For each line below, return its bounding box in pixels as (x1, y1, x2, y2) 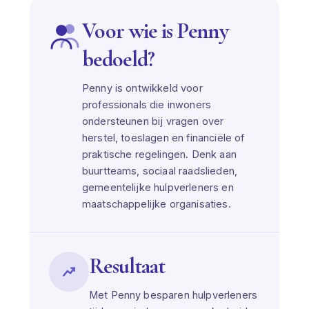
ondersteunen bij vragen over (81, 114, 224, 127)
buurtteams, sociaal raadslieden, (81, 164, 237, 177)
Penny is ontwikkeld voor (81, 81, 203, 94)
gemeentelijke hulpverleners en (81, 181, 234, 193)
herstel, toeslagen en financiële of (81, 131, 245, 143)
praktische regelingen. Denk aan (81, 148, 237, 160)
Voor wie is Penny (81, 17, 228, 44)
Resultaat (88, 252, 166, 279)
